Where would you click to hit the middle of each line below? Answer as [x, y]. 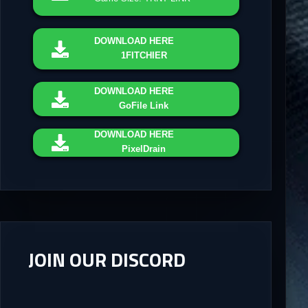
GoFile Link [144, 105]
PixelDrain [144, 149]
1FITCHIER [144, 55]
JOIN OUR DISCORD [107, 260]
